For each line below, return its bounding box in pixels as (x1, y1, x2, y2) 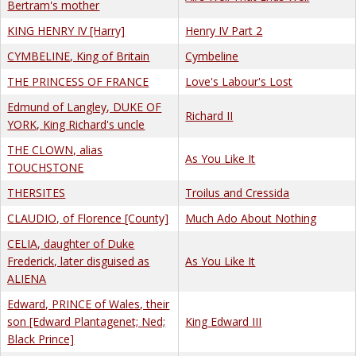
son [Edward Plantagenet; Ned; (7, 313, 166, 329)
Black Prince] (7, 331, 75, 346)
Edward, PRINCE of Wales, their (7, 296, 170, 311)
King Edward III (185, 313, 262, 329)
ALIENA (7, 270, 47, 286)
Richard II (185, 107, 234, 123)
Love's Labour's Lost (185, 73, 293, 89)
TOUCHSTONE (7, 159, 84, 175)
